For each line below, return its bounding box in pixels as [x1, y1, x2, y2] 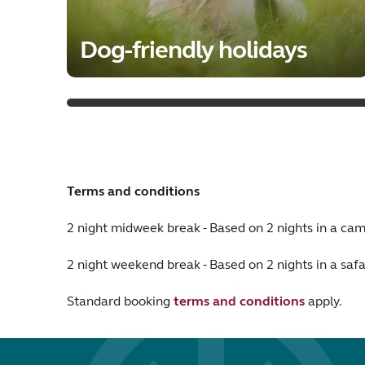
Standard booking [67, 293, 174, 310]
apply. [305, 293, 342, 310]
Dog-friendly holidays [80, 35, 307, 65]
